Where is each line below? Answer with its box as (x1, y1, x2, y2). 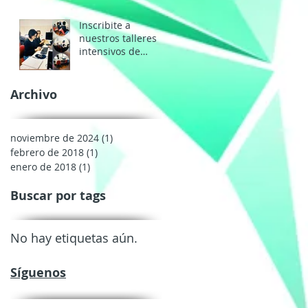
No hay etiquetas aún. (10, 229, 137, 246)
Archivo (10, 85, 57, 103)
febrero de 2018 (10, 145, 84, 159)
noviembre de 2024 (10, 131, 99, 144)
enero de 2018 (10, 159, 76, 173)
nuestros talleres (79, 31, 157, 45)
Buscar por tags (10, 186, 106, 204)
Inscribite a (79, 18, 131, 32)
